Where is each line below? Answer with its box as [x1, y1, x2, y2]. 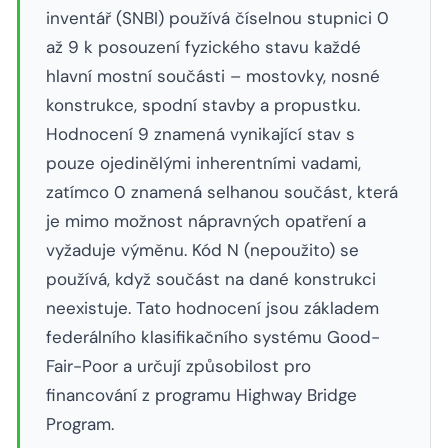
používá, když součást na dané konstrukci [45, 268, 376, 290]
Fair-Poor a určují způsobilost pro [45, 355, 311, 377]
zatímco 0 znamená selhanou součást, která [45, 181, 398, 203]
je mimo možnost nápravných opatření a [45, 210, 366, 232]
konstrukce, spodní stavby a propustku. [45, 94, 360, 116]
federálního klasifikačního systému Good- [45, 326, 380, 348]
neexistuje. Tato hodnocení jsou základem [45, 297, 379, 319]
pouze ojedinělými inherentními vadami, [45, 152, 361, 174]
